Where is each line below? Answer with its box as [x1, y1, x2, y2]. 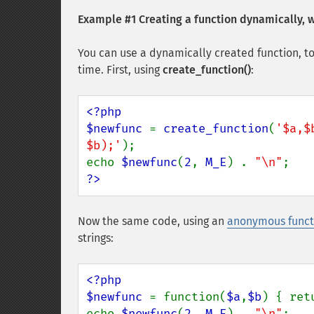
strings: [78, 231, 114, 245]
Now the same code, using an [78, 214, 227, 228]
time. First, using [78, 63, 163, 76]
